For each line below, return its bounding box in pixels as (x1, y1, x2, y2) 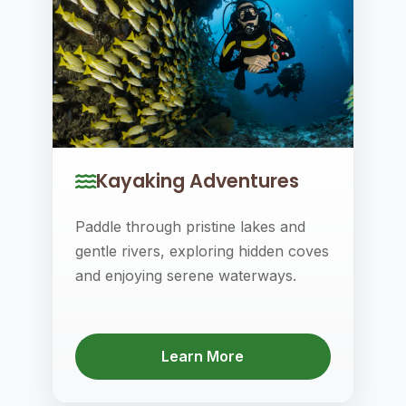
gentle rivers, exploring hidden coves (74, 242, 329, 260)
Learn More (161, 347, 245, 365)
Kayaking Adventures (95, 168, 299, 194)
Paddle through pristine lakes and (74, 217, 305, 236)
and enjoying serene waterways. (74, 266, 296, 285)
